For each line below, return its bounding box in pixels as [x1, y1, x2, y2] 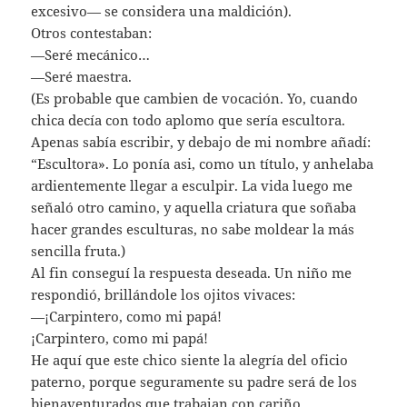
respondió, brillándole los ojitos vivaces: [31, 284, 296, 303]
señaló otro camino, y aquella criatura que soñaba [31, 197, 357, 216]
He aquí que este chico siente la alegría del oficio [31, 350, 349, 369]
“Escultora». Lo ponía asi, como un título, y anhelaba [31, 154, 374, 173]
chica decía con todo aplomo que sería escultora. [31, 110, 346, 129]
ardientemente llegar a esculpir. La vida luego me [31, 175, 353, 194]
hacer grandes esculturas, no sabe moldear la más [31, 219, 355, 238]
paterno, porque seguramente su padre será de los [31, 372, 358, 391]
